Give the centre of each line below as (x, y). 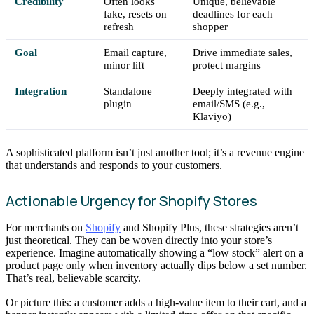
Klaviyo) (212, 116)
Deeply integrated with (243, 90)
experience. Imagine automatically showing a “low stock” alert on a (155, 252)
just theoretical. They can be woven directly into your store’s (139, 240)
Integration (41, 90)
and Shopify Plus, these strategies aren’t (210, 227)
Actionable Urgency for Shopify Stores (131, 200)
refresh (119, 26)
